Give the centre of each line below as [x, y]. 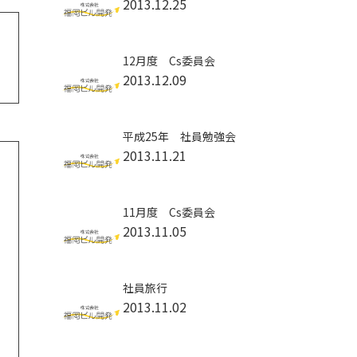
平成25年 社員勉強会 [179, 136]
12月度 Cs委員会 [169, 61]
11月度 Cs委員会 [169, 212]
